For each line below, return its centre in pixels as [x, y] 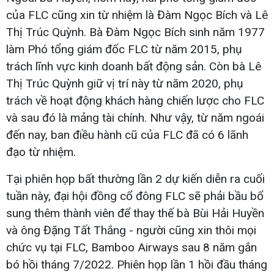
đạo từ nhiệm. [41, 152]
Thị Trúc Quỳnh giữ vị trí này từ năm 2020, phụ [125, 83]
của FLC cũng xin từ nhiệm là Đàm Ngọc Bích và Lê [137, 15]
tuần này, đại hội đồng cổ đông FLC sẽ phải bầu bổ [135, 196]
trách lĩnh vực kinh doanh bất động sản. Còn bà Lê [134, 66]
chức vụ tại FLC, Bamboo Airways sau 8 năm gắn [131, 247]
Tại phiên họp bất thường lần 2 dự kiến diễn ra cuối [135, 179]
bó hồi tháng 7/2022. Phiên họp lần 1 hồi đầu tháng [137, 264]
